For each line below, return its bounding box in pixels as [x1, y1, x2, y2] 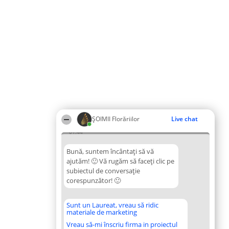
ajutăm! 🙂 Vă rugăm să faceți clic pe [66, 156, 174, 166]
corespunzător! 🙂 [66, 176, 121, 185]
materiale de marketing [66, 208, 137, 217]
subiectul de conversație [66, 166, 140, 175]
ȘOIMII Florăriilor [92, 114, 140, 123]
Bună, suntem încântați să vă [66, 147, 154, 156]
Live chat [171, 114, 198, 123]
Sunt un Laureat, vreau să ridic [66, 200, 158, 210]
